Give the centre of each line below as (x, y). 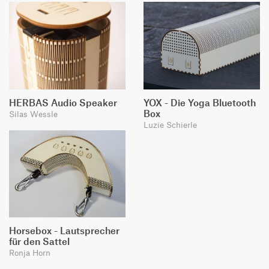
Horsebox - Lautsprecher (64, 231)
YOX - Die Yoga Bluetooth (200, 102)
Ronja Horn (30, 253)
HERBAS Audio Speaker (63, 102)
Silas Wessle (33, 113)
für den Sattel (39, 242)
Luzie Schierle (170, 124)
